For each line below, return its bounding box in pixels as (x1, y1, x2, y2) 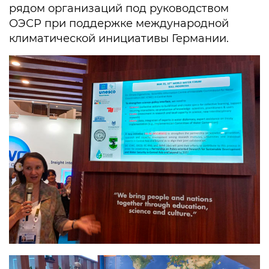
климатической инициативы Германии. (9, 31, 229, 45)
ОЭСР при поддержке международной (9, 16, 229, 30)
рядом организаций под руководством (9, 1, 229, 15)
